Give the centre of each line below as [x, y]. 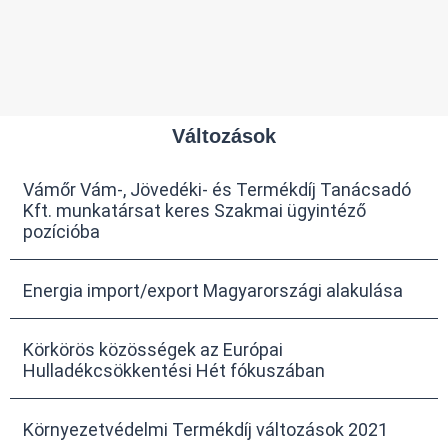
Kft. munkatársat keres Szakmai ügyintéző [194, 210]
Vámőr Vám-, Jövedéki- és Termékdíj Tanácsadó [217, 189]
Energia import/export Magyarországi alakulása [213, 290]
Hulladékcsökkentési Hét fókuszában [174, 370]
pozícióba [61, 231]
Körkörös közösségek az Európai [153, 349]
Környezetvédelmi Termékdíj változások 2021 [205, 429]
